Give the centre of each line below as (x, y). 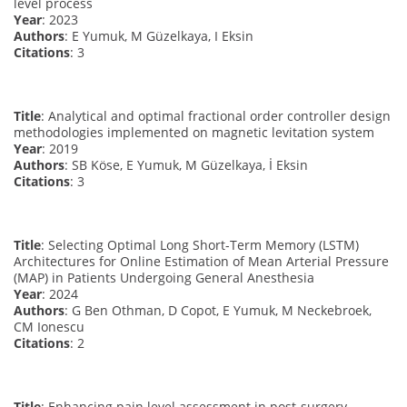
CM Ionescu (49, 326)
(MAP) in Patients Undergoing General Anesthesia (164, 277)
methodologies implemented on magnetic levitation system (194, 132)
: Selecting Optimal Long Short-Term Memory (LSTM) (200, 244)
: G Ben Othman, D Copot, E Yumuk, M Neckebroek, (218, 310)
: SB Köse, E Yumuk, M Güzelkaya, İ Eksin (186, 164)
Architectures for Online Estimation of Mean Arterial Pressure (201, 261)
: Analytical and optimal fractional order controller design (216, 115)
